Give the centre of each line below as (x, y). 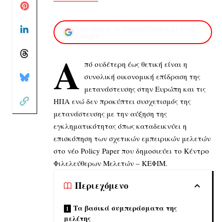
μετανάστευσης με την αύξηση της (110, 113)
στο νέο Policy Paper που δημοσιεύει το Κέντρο (131, 150)
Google (87, 35)
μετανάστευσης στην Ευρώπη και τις (145, 88)
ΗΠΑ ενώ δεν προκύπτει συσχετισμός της (122, 101)
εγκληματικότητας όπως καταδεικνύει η (120, 126)
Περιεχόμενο (102, 186)
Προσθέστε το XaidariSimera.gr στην (135, 28)
